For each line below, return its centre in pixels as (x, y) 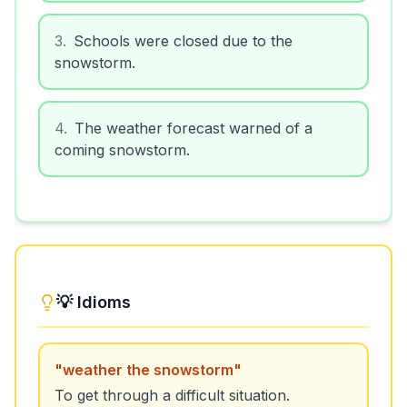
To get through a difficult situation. (172, 392)
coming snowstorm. (122, 147)
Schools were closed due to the (183, 38)
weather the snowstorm (148, 367)
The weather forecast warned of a (194, 125)
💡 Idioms (94, 299)
